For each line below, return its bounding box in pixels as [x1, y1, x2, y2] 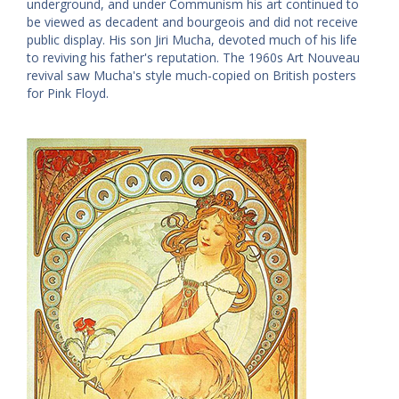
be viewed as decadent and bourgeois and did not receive [27, 12, 358, 30]
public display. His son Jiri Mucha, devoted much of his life [27, 30, 357, 48]
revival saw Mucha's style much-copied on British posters [27, 66, 356, 84]
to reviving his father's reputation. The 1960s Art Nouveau [27, 48, 360, 66]
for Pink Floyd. [27, 84, 109, 102]
